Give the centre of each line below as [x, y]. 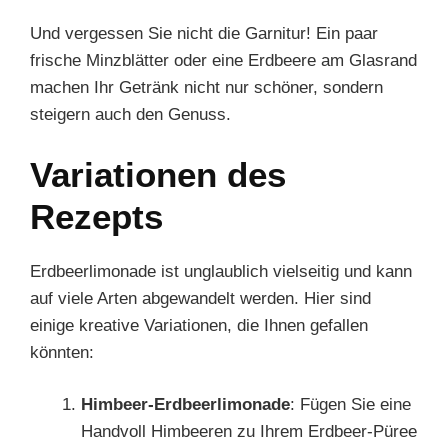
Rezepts [96, 216]
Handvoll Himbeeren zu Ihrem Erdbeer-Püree [249, 431]
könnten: [62, 352]
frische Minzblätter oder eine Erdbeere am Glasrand [223, 60]
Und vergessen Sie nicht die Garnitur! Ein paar [204, 33]
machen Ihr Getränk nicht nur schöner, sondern [206, 87]
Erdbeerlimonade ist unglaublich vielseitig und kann [221, 271]
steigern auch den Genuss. [130, 114]
